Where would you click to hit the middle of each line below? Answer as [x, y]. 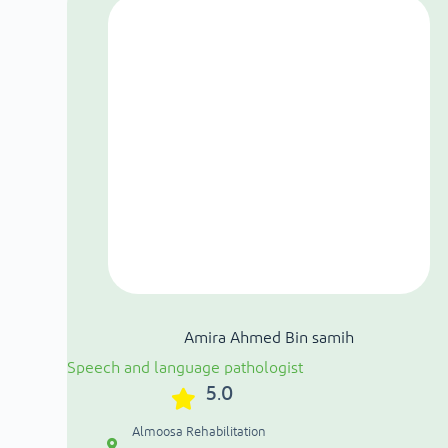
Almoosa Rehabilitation [198, 433]
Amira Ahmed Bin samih [268, 338]
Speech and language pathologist [185, 368]
